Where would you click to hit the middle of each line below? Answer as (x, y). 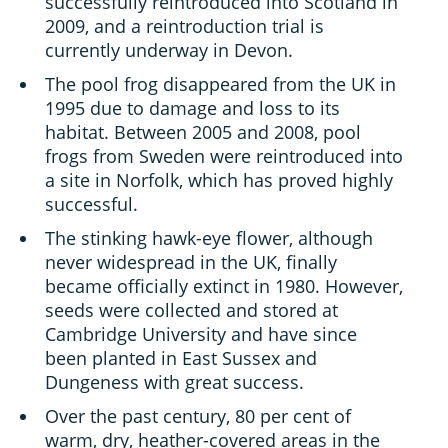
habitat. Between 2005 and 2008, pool (203, 132)
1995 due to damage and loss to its (192, 108)
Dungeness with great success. (174, 382)
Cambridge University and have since (201, 334)
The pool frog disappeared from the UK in (220, 84)
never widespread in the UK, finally (191, 262)
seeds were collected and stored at (191, 310)
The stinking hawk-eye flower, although (209, 238)
